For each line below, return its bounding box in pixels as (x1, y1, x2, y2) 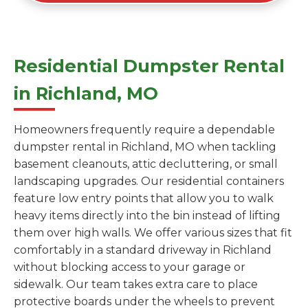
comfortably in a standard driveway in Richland (14, 243, 272, 257)
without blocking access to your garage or (14, 261, 245, 274)
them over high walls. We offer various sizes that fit (14, 226, 292, 240)
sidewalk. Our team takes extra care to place (14, 278, 258, 291)
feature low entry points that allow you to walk (14, 192, 274, 206)
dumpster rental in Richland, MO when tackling (14, 140, 276, 154)
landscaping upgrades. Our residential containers (14, 175, 284, 188)
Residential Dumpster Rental (14, 55, 285, 77)
